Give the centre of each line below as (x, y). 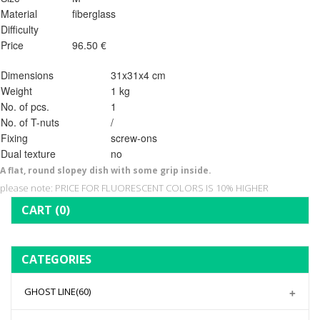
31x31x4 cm (138, 75)
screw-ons (134, 138)
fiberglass (94, 14)
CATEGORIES (56, 259)
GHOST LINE (50, 291)
